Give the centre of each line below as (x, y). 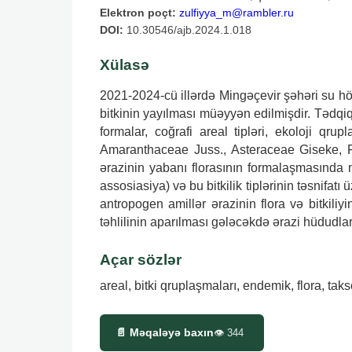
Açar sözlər (141, 259)
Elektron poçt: (138, 12)
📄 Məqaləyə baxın (165, 332)
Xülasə (125, 64)
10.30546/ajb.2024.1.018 (187, 29)
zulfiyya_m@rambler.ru (236, 12)
